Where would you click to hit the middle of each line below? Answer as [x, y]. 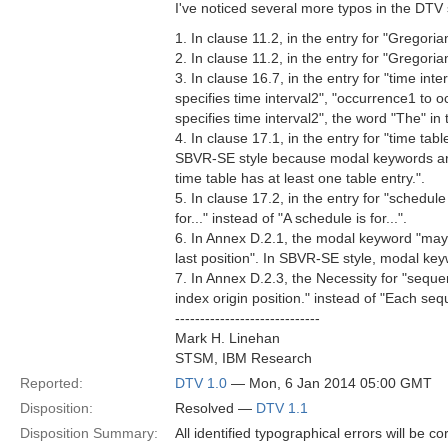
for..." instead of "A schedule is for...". [291, 218]
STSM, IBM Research [243, 358]
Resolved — [215, 408]
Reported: [51, 383]
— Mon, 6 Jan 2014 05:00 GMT [329, 383]
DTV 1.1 [282, 408]
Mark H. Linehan [227, 338]
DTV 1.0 [201, 383]
